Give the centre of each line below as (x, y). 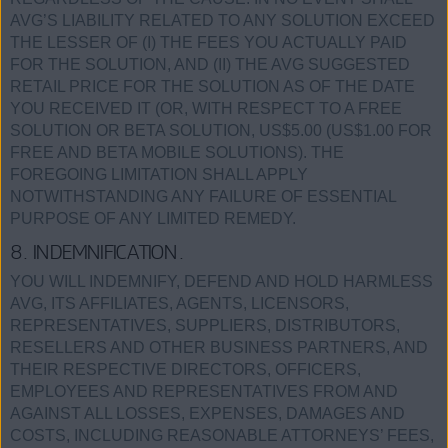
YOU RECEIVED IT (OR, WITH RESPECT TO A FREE (206, 108)
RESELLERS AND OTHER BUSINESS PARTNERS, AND (219, 347)
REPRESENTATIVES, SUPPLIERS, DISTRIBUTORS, (205, 325)
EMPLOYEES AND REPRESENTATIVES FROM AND (204, 391)
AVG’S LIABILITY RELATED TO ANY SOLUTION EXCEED (222, 20)
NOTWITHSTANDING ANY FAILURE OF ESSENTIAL (203, 196)
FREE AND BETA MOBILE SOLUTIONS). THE (177, 152)
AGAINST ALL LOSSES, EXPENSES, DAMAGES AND (207, 413)
